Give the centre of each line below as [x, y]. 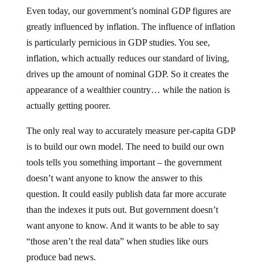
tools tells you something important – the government [124, 162]
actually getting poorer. [68, 106]
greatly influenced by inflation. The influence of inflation [130, 27]
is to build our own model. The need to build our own [125, 146]
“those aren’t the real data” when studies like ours [117, 241]
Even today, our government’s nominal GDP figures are [128, 11]
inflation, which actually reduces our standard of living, [127, 58]
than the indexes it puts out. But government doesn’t [122, 210]
